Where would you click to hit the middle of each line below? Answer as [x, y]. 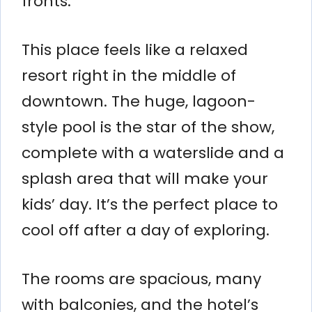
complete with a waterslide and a [153, 153]
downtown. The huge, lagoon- [139, 101]
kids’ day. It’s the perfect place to [150, 204]
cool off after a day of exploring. [146, 230]
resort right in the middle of [129, 75]
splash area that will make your [145, 178]
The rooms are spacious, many [141, 279]
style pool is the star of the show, [148, 127]
